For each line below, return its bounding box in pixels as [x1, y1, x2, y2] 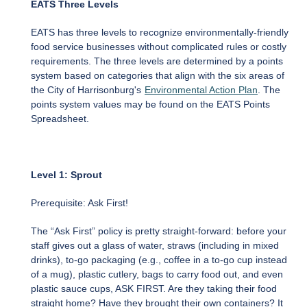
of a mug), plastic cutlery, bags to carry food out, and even [31, 269, 283, 280]
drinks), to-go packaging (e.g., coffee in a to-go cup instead [31, 254, 287, 266]
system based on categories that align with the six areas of [31, 70, 284, 82]
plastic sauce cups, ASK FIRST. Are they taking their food [31, 283, 277, 295]
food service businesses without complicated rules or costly [31, 41, 286, 53]
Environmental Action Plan [145, 84, 258, 96]
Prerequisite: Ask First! [31, 197, 128, 209]
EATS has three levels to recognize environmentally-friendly [31, 27, 288, 38]
